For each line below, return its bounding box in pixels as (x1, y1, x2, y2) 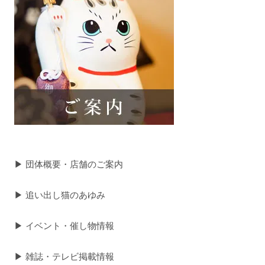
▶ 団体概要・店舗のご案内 (14, 159, 124, 170)
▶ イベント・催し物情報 (14, 221, 115, 231)
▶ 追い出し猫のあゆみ (14, 190, 106, 201)
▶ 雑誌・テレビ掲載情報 (14, 251, 115, 262)
